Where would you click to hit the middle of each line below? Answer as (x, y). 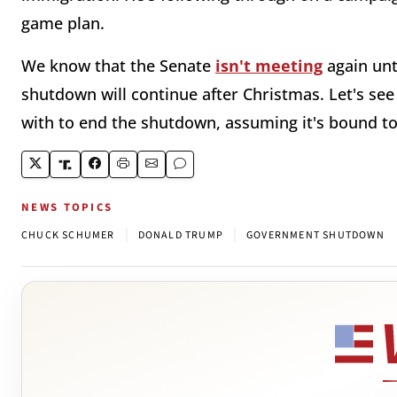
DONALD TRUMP (181, 236)
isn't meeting (269, 66)
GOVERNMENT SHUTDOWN (315, 236)
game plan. (63, 23)
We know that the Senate (118, 66)
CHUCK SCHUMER (68, 236)
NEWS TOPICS (67, 208)
